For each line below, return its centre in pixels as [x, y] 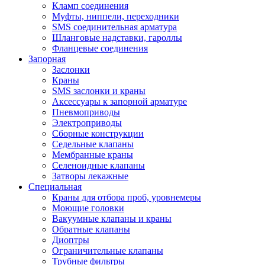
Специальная [55, 187]
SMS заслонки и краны [99, 91]
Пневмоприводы [86, 112]
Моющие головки [88, 208]
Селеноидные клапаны [98, 165]
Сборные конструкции [98, 133]
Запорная [47, 59]
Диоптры [71, 240]
